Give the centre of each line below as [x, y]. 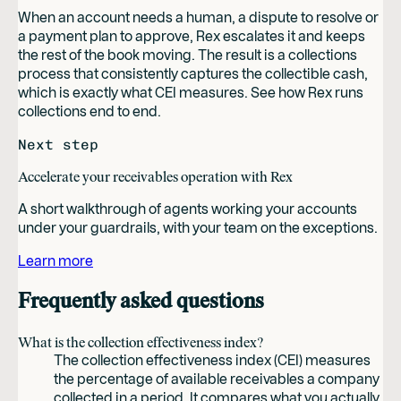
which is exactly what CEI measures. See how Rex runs [191, 92]
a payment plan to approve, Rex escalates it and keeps [192, 36]
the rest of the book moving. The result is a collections [188, 55]
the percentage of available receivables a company [217, 379]
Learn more [55, 260]
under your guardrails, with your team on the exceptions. [198, 227]
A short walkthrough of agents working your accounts [188, 209]
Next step [58, 144]
